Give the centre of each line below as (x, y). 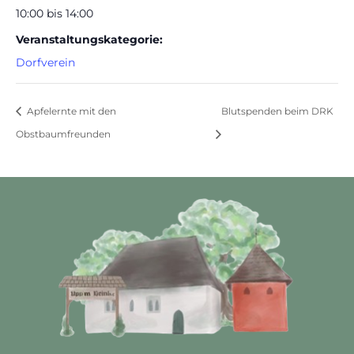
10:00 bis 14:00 (55, 13)
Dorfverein (45, 62)
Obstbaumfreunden (63, 134)
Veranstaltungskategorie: (89, 40)
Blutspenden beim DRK (277, 111)
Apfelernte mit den (70, 111)
